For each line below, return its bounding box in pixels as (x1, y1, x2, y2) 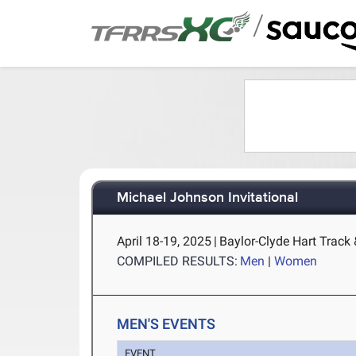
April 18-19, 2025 (117, 234, 212, 249)
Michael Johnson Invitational (117, 189, 299, 207)
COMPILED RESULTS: (117, 253, 238, 269)
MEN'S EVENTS (117, 315, 216, 332)
